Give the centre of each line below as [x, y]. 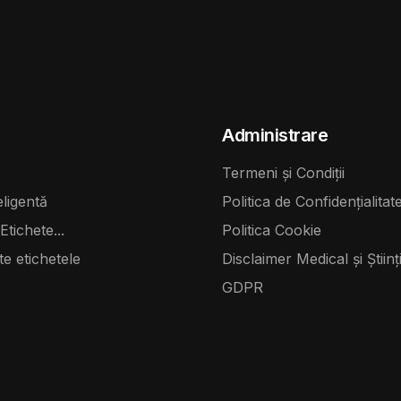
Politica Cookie [272, 230]
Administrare [275, 135]
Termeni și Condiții [283, 172]
